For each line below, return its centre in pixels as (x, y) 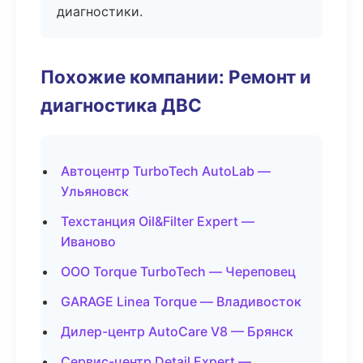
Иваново (88, 241)
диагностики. (100, 11)
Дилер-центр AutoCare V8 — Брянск (177, 331)
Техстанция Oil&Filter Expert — (158, 221)
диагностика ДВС (121, 105)
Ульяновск (95, 191)
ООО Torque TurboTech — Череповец (178, 271)
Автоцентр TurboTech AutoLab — (166, 171)
